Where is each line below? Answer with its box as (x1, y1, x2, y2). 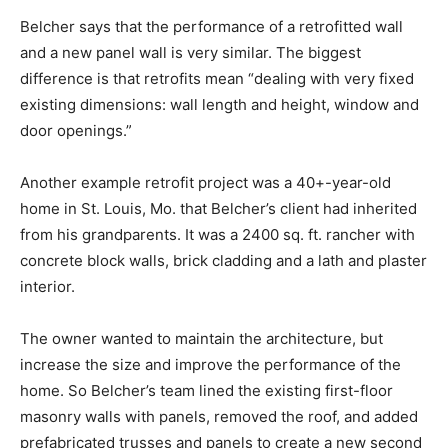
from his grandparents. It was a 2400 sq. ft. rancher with (20, 224, 415, 244)
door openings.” (20, 120, 132, 140)
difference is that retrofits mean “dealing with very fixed (20, 68, 414, 88)
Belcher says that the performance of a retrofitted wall (20, 16, 403, 36)
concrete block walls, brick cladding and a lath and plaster (20, 250, 427, 270)
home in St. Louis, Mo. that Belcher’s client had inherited (20, 198, 417, 218)
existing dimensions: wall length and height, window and (20, 94, 419, 114)
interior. (20, 276, 75, 296)
